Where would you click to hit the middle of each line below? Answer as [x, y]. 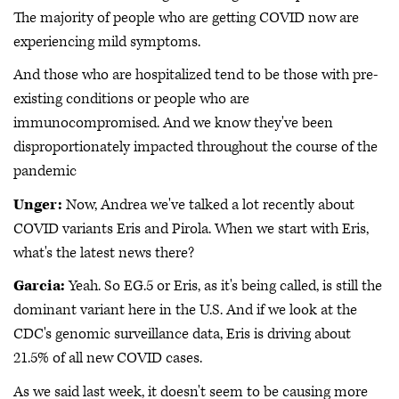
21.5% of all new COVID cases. [108, 358]
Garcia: [39, 286]
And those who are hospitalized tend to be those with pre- [195, 75]
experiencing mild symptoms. [107, 41]
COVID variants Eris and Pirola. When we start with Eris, [191, 228]
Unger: [38, 204]
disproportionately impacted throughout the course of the [195, 147]
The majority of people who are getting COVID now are [186, 17]
